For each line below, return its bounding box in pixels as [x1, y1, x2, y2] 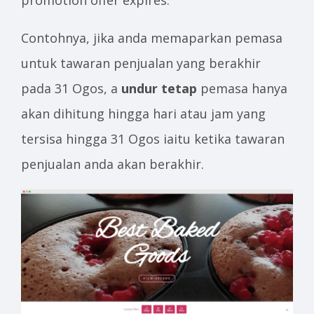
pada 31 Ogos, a [21, 80, 118, 97]
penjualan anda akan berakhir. [21, 156, 204, 173]
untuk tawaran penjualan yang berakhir [21, 55, 261, 72]
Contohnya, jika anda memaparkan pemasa [21, 29, 282, 47]
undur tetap [118, 80, 197, 97]
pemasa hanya [197, 80, 287, 97]
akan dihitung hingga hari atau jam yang [21, 105, 266, 123]
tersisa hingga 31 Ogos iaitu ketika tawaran [21, 130, 285, 148]
